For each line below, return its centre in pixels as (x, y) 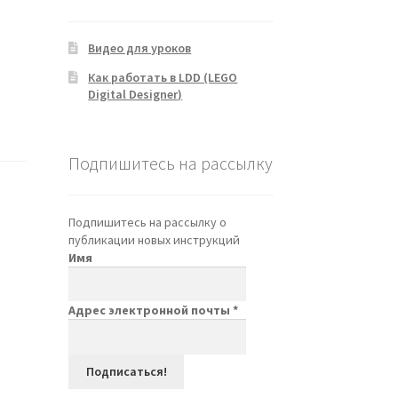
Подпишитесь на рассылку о (147, 223)
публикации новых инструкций (154, 240)
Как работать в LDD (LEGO (163, 77)
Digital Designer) (135, 94)
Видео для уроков (140, 48)
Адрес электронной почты (150, 310)
